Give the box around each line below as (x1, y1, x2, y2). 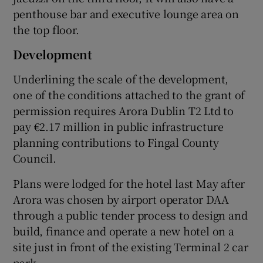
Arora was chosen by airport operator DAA (13, 191, 229, 207)
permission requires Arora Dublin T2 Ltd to (13, 103, 234, 119)
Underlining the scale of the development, (13, 71, 229, 87)
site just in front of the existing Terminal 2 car (13, 239, 248, 255)
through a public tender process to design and (13, 207, 248, 223)
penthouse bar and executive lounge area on (13, 6, 240, 22)
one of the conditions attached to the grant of (13, 87, 245, 103)
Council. (13, 150, 56, 166)
